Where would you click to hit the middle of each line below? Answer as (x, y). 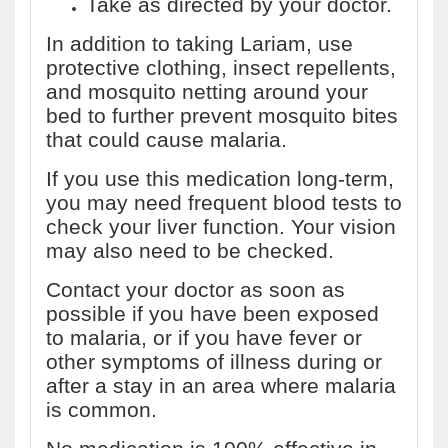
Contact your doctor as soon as (195, 289)
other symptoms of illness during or (214, 361)
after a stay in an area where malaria (221, 385)
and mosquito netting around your (207, 91)
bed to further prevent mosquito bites (222, 115)
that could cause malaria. (166, 139)
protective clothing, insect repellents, (221, 67)
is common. (101, 409)
